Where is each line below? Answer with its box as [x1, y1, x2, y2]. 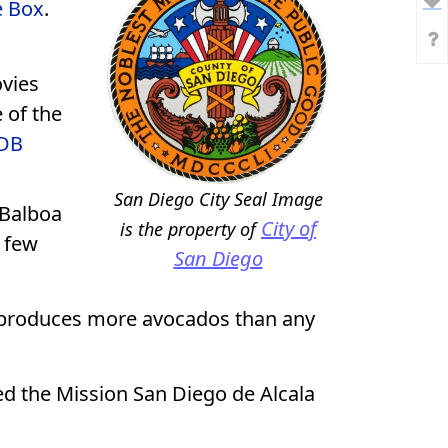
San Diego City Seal [113, 187, 267, 212]
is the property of [120, 217, 261, 242]
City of [261, 215, 316, 243]
